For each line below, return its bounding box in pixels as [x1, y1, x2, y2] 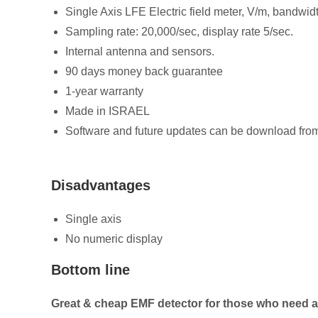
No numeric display [65, 233, 163, 246]
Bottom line [51, 262, 130, 278]
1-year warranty [65, 85, 143, 98]
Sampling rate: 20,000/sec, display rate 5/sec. [65, 26, 293, 38]
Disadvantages [51, 177, 150, 194]
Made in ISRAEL [65, 105, 150, 118]
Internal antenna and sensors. [65, 45, 214, 58]
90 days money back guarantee [65, 65, 223, 78]
